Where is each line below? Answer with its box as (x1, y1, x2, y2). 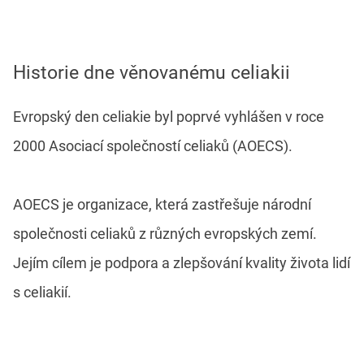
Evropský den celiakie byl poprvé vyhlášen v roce (13, 108, 324, 126)
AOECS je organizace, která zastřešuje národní (13, 196, 311, 214)
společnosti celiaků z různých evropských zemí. (13, 225, 317, 243)
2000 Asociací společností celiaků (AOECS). (13, 137, 292, 155)
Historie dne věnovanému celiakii (13, 62, 290, 84)
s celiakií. (13, 284, 71, 301)
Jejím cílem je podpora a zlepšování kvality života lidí (13, 254, 350, 272)
